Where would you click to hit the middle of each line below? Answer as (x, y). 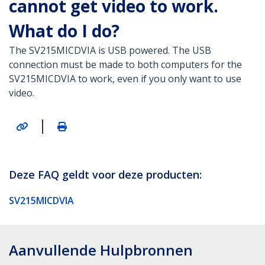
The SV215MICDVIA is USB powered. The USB (110, 51)
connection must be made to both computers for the (125, 65)
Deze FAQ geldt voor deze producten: (105, 174)
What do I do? (64, 31)
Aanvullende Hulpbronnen (101, 250)
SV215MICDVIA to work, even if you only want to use (125, 79)
